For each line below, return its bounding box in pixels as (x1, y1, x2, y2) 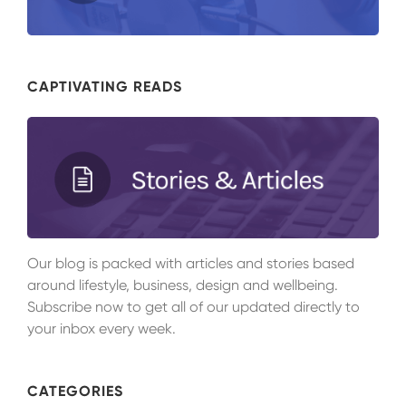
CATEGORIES (27, 382, 123, 400)
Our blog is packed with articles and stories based (27, 254, 354, 272)
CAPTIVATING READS (27, 77, 182, 95)
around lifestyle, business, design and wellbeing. (27, 275, 338, 294)
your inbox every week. (27, 319, 176, 337)
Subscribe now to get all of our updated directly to (27, 297, 360, 315)
